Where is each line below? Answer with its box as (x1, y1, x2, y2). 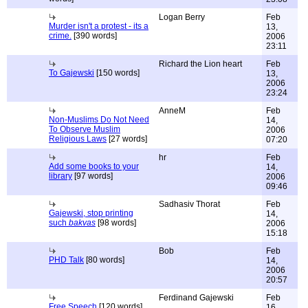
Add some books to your (49, 162, 139, 171)
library (49, 171, 72, 181)
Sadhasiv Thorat (159, 199, 220, 209)
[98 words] (96, 218, 136, 228)
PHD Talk (49, 255, 84, 265)
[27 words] (107, 134, 147, 144)
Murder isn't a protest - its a (49, 21, 148, 31)
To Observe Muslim (49, 124, 120, 134)
